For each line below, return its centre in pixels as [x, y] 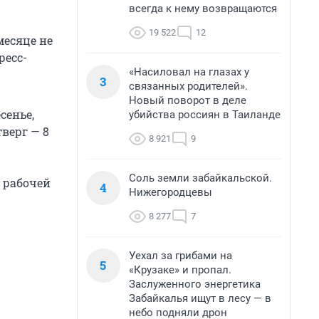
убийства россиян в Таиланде [205, 115]
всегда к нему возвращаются [203, 9]
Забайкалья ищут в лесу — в [200, 298]
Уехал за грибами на [181, 256]
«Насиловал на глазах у [189, 72]
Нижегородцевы [171, 192]
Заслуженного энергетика [195, 284]
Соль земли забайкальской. [200, 178]
